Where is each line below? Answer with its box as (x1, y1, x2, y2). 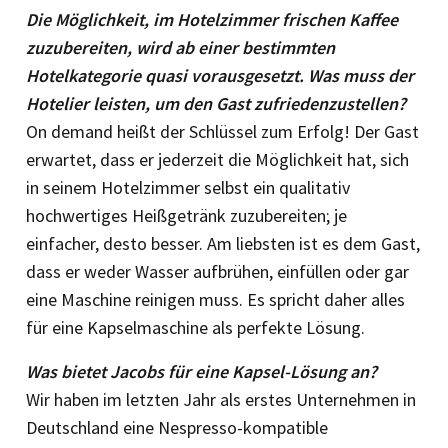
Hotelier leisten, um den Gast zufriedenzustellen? (26, 91, 406, 115)
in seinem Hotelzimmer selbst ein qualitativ (26, 175, 350, 199)
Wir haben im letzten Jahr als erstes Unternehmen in (26, 387, 416, 411)
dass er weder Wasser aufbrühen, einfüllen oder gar (26, 259, 409, 283)
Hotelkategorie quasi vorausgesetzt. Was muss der (26, 63, 414, 87)
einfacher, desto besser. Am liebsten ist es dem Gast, (26, 231, 420, 255)
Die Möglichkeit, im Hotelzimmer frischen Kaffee (26, 7, 398, 31)
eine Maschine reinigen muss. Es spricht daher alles (26, 287, 405, 311)
